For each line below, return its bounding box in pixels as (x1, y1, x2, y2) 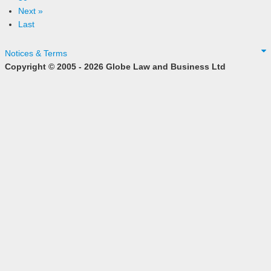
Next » (18, 5, 43, 16)
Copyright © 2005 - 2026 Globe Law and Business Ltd (5, 61, 226, 71)
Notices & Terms (5, 48, 67, 58)
